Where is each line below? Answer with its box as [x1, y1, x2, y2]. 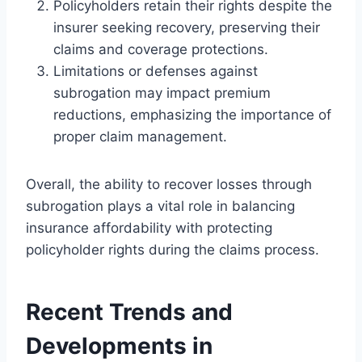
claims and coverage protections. [53, 40, 268, 57]
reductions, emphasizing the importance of [53, 106, 331, 123]
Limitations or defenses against [53, 62, 258, 79]
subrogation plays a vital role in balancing [26, 197, 295, 214]
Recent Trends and [26, 297, 233, 326]
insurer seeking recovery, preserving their [53, 19, 320, 36]
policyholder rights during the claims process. [26, 241, 319, 258]
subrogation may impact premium [53, 84, 271, 101]
